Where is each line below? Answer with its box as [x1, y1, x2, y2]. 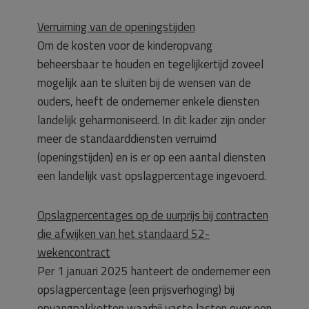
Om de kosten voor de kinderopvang [37, 37, 212, 54]
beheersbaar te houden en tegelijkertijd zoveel [37, 55, 263, 73]
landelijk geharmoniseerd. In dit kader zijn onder [37, 111, 266, 129]
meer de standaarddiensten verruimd [37, 130, 217, 148]
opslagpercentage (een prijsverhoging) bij [37, 281, 235, 299]
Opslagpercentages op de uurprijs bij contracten [37, 206, 268, 224]
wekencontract [37, 243, 110, 261]
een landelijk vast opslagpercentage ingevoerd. [37, 167, 266, 185]
